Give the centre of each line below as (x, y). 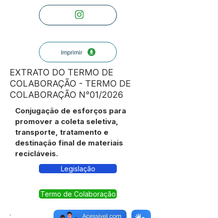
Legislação (78, 169)
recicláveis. (36, 154)
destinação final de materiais (69, 143)
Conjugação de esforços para (71, 111)
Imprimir (71, 52)
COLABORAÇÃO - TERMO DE (70, 83)
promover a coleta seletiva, (67, 121)
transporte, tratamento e (62, 132)
